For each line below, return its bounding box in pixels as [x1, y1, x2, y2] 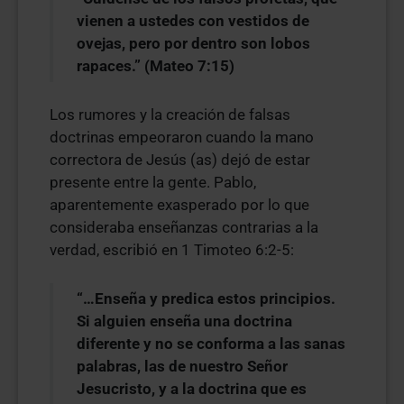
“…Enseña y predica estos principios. [77, 289, 335, 308]
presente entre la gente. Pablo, [50, 173, 256, 191]
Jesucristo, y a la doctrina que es [77, 380, 307, 398]
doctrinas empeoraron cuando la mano [50, 128, 314, 146]
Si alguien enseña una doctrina [77, 312, 292, 330]
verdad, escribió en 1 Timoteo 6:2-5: [50, 241, 294, 259]
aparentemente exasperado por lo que [50, 196, 309, 214]
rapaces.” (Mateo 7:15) [77, 57, 234, 75]
